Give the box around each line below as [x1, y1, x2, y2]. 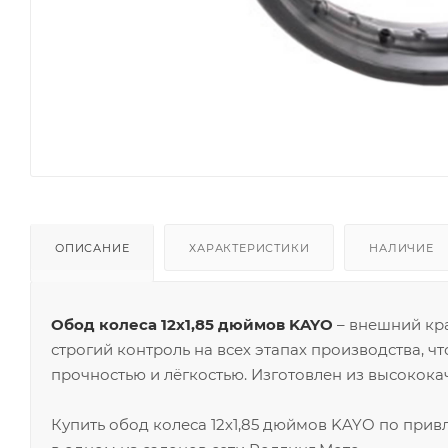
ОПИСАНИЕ [55, 240, 130, 255]
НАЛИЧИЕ [369, 240, 434, 255]
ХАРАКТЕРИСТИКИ [189, 240, 310, 255]
